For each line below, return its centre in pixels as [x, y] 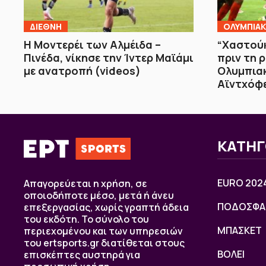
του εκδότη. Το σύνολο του [86, 219]
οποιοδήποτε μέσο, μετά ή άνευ [99, 196]
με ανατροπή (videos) [82, 71]
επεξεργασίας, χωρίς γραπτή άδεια [106, 208]
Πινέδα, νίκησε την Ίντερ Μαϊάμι [109, 58]
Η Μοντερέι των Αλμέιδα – [92, 45]
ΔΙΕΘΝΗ [46, 27]
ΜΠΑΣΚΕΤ [240, 231]
